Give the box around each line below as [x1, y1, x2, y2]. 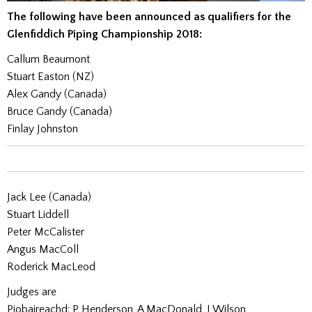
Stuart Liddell [7, 208, 69, 221]
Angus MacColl [7, 242, 79, 256]
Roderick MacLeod [7, 260, 95, 273]
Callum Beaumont [7, 53, 90, 66]
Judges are [7, 285, 56, 298]
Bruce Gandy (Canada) [7, 105, 112, 118]
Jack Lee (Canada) [7, 190, 91, 203]
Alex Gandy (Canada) [7, 88, 107, 101]
